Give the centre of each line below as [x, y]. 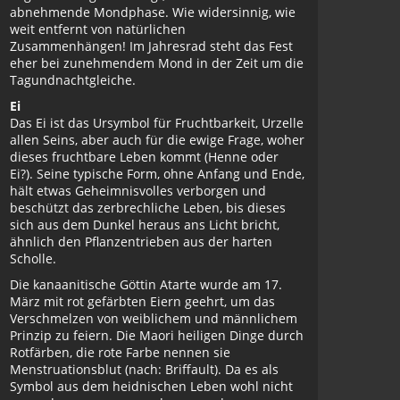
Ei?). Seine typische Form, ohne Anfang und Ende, [157, 174]
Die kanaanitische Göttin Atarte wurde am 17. [146, 284]
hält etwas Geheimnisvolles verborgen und [138, 191]
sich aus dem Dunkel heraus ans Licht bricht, [145, 225]
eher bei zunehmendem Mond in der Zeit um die [157, 63]
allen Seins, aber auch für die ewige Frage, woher [157, 140]
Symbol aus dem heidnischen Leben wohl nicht [151, 386]
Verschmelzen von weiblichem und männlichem [154, 318]
